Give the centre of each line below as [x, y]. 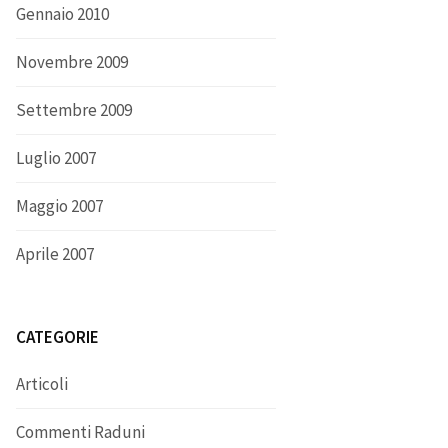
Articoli [42, 384]
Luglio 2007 [56, 158]
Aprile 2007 [55, 254]
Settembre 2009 [74, 110]
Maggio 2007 [59, 206]
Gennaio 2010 [62, 14]
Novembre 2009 [72, 62]
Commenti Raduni [80, 432]
